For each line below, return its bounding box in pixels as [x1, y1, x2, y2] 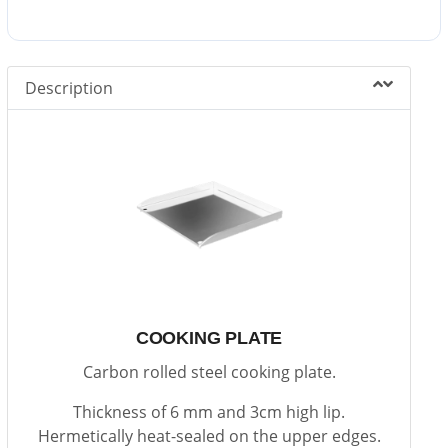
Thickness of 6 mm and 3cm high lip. [73, 400, 345, 423]
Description [25, 76, 114, 99]
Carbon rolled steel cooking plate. [82, 360, 336, 383]
